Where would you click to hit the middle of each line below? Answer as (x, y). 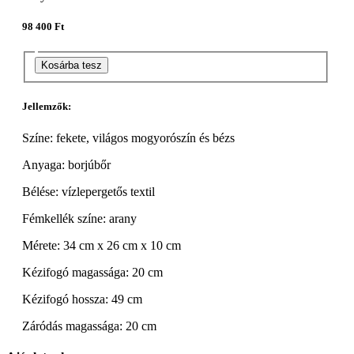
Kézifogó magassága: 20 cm (92, 272)
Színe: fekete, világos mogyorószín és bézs (128, 137)
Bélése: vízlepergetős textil (88, 191)
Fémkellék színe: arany (79, 218)
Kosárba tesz (72, 66)
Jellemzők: (47, 107)
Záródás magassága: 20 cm (89, 326)
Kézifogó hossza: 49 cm (82, 299)
